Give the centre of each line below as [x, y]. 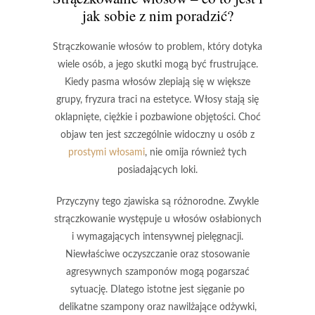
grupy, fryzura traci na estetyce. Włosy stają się [157, 99]
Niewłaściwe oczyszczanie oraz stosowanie [157, 254]
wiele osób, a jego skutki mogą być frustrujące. [157, 64]
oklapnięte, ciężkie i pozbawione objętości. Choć [157, 117]
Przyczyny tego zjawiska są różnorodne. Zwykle [157, 201]
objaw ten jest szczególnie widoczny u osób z [157, 135]
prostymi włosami [107, 152]
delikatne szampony [101, 307]
